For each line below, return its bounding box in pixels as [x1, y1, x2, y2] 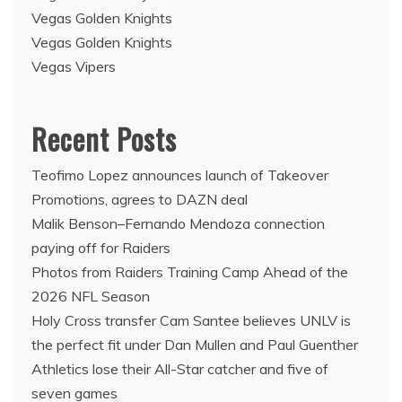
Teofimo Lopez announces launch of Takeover [31, 165, 328, 184]
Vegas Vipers [31, 57, 116, 75]
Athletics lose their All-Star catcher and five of [31, 359, 328, 378]
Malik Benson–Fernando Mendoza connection [31, 214, 325, 232]
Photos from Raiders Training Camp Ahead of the [31, 262, 348, 281]
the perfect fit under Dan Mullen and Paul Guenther [31, 335, 358, 354]
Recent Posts [31, 117, 177, 160]
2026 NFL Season [31, 286, 150, 305]
